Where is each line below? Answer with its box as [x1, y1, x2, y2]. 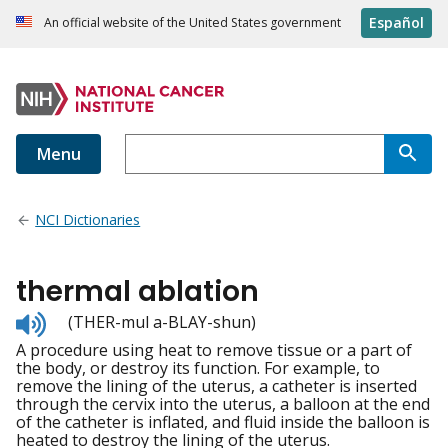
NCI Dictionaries [35, 210, 141, 230]
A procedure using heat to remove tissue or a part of [16, 339, 412, 362]
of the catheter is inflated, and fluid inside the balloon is [16, 411, 430, 434]
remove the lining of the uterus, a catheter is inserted [16, 375, 417, 398]
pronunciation [45, 344, 153, 367]
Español [369, 13, 424, 33]
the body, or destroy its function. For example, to [16, 357, 380, 380]
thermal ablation [16, 272, 259, 312]
